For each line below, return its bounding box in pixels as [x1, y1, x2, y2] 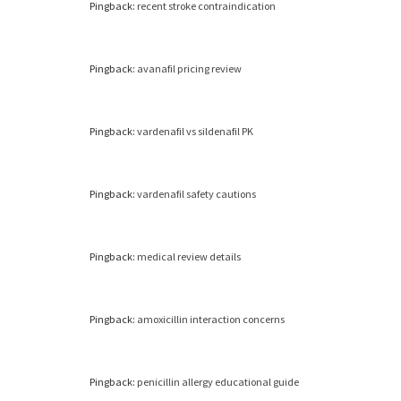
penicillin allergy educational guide [137, 375, 299, 389]
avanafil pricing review [137, 62, 242, 76]
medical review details [137, 250, 241, 264]
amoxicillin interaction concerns [137, 312, 285, 327]
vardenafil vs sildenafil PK [137, 124, 253, 139]
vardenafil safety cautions [137, 187, 256, 201]
